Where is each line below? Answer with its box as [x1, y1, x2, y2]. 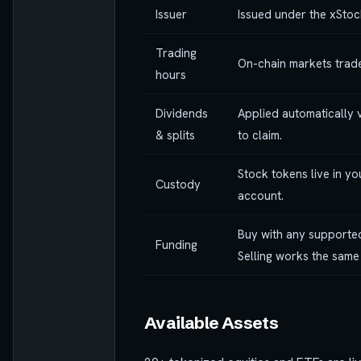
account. [238, 187, 284, 203]
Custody [156, 176, 201, 192]
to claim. [238, 127, 282, 143]
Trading [156, 44, 197, 60]
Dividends [156, 105, 208, 121]
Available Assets [144, 312, 279, 333]
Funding [156, 236, 197, 252]
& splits [156, 127, 195, 143]
